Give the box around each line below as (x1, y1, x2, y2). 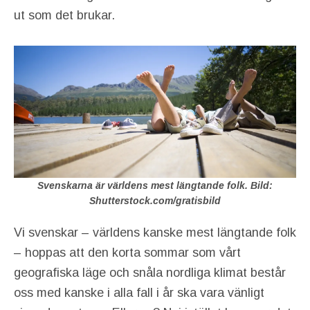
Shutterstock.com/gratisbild (89, 194, 221, 206)
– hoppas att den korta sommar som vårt (14, 246, 241, 260)
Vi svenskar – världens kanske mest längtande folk (14, 226, 296, 240)
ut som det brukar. (14, 8, 115, 22)
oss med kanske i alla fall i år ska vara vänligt (14, 286, 264, 300)
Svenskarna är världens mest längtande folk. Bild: (37, 179, 273, 191)
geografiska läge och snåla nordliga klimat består (14, 266, 286, 280)
